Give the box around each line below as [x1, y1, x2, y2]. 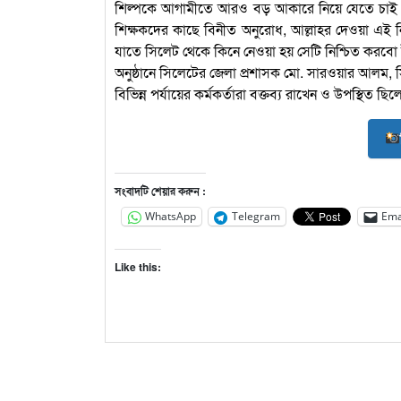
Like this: [115, 258, 161, 275]
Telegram [232, 209, 280, 225]
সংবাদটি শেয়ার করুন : [115, 182, 206, 199]
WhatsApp [145, 209, 196, 225]
